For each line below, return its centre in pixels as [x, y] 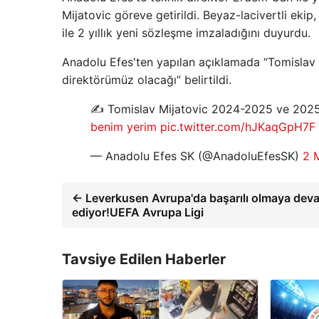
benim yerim [124, 127]
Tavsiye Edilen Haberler [144, 259]
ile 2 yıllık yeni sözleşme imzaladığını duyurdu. [186, 33]
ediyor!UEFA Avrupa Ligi [138, 212]
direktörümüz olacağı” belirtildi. [147, 80]
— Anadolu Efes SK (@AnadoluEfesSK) [197, 156]
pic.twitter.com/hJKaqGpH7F [238, 127]
